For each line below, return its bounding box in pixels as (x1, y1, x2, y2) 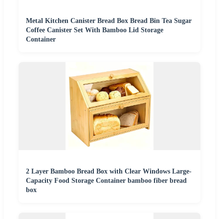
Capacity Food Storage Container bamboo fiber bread (26, 176, 187, 184)
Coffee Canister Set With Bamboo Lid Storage (26, 26, 163, 34)
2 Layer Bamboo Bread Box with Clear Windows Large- (26, 167, 192, 175)
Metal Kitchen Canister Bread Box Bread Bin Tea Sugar (26, 17, 192, 24)
